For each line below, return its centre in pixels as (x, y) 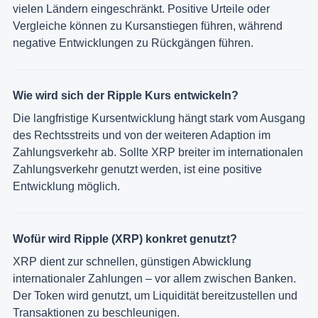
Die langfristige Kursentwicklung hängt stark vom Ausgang (159, 118)
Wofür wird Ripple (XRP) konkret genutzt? (125, 238)
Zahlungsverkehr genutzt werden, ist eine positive (137, 169)
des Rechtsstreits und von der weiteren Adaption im (142, 135)
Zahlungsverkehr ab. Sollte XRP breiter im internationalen (158, 152)
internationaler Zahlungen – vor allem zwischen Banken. (154, 278)
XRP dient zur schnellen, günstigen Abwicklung (132, 261)
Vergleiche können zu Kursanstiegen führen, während (148, 26)
